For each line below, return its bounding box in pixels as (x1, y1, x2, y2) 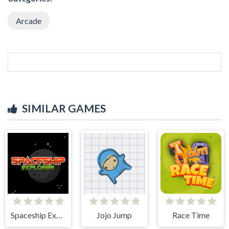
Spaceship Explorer (56, 210, 62, 220)
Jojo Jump (97, 210, 132, 220)
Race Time (172, 210, 210, 220)
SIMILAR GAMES (22, 101, 106, 114)
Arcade (16, 15, 41, 26)
